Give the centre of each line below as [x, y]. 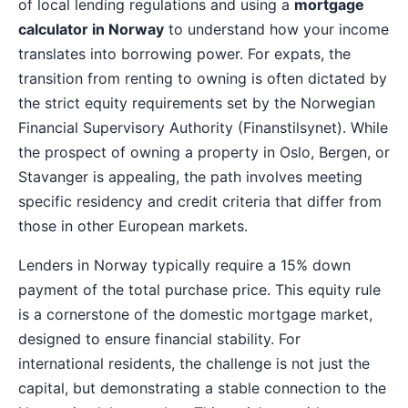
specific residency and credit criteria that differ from [200, 201]
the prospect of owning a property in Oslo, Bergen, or [204, 152]
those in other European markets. [133, 225]
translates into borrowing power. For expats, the [184, 53]
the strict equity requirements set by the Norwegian [197, 102]
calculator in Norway [91, 29]
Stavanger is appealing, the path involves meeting [190, 176]
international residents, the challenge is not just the [194, 363]
